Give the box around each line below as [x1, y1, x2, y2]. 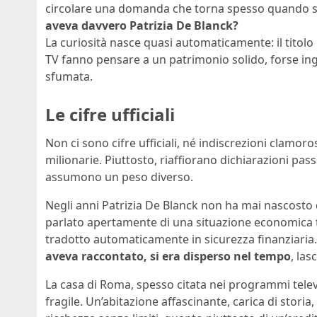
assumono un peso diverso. [45, 169, 193, 185]
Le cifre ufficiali [45, 103, 175, 127]
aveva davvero [45, 18, 129, 34]
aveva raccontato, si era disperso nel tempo [45, 248, 291, 265]
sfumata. [45, 69, 93, 85]
